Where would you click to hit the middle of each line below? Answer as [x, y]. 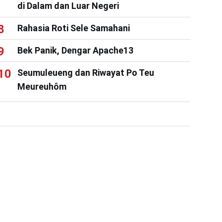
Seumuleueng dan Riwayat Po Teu [85, 72]
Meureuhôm [42, 86]
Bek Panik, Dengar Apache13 [75, 50]
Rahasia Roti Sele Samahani [73, 28]
